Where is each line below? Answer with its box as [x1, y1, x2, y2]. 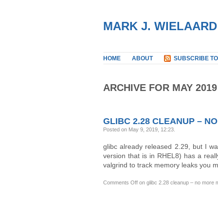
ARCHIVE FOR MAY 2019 [103, 82, 217, 93]
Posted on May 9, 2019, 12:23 [103, 126, 174, 132]
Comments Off [103, 179, 138, 185]
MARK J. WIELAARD [103, 19, 217, 33]
